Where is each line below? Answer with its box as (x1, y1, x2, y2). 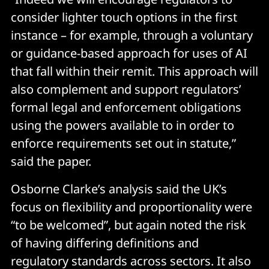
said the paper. (11, 153, 91, 169)
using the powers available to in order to (11, 116, 234, 133)
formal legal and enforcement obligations (11, 98, 241, 115)
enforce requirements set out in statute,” (11, 134, 236, 151)
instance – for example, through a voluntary (11, 26, 253, 43)
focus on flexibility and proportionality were (11, 198, 252, 215)
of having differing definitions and (11, 234, 199, 251)
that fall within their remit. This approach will (11, 62, 258, 79)
